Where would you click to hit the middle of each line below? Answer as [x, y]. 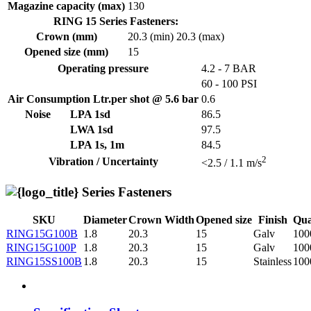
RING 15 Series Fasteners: [116, 22]
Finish [272, 219]
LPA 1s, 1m [97, 145]
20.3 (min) [151, 37]
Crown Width [161, 219]
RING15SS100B [44, 261]
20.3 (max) [200, 37]
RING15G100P [41, 247]
